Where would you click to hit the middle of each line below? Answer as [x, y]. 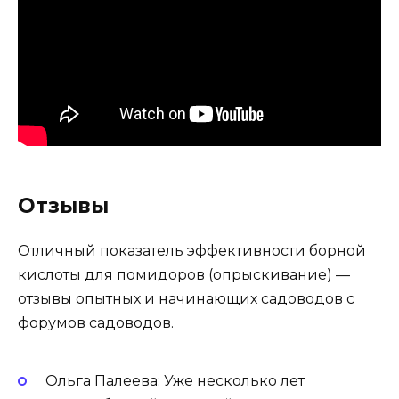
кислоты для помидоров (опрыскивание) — [184, 275]
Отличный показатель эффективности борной [192, 251]
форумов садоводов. [96, 323]
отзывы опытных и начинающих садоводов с [186, 299]
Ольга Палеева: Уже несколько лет [175, 381]
